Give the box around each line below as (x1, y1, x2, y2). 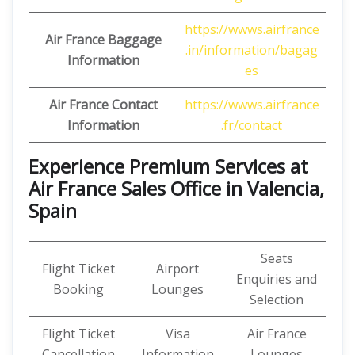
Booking (53, 281, 104, 298)
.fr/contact (221, 116, 282, 134)
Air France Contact (48, 96, 158, 113)
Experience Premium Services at (29, 153, 308, 179)
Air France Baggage (44, 31, 162, 48)
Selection (250, 291, 303, 308)
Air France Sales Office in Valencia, (29, 175, 324, 201)
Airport (156, 260, 199, 277)
